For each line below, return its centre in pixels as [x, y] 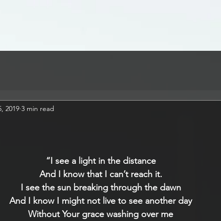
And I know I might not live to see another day [101, 201]
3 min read [38, 108]
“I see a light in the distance [101, 161]
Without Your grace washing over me [101, 214]
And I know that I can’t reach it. [101, 174]
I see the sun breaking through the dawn [101, 187]
